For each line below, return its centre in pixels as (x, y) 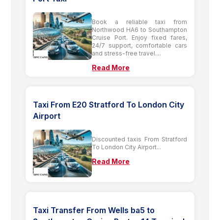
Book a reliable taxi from (139, 22)
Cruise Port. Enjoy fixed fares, (139, 37)
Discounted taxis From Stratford (139, 139)
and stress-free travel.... (127, 53)
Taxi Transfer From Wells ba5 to (94, 210)
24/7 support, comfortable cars (139, 45)
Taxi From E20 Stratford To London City (109, 104)
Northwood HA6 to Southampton (139, 29)
